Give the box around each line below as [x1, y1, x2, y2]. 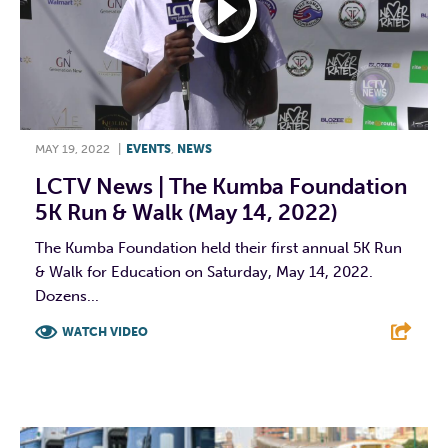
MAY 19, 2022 [35, 141, 110, 156]
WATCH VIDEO [62, 324, 148, 339]
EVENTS [126, 141, 171, 156]
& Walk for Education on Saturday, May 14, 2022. [35, 262, 373, 281]
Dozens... [35, 286, 99, 305]
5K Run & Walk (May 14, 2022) [35, 198, 338, 226]
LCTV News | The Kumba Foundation [35, 172, 407, 200]
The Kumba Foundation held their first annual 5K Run [35, 238, 402, 257]
